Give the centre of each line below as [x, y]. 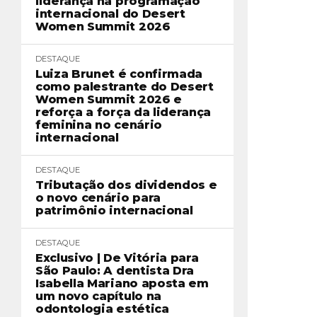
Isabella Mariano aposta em [122, 283]
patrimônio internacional [114, 211]
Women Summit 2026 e [109, 99]
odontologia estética [102, 309]
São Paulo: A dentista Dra [115, 271]
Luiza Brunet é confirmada [119, 74]
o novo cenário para [98, 198]
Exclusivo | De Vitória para [117, 258]
